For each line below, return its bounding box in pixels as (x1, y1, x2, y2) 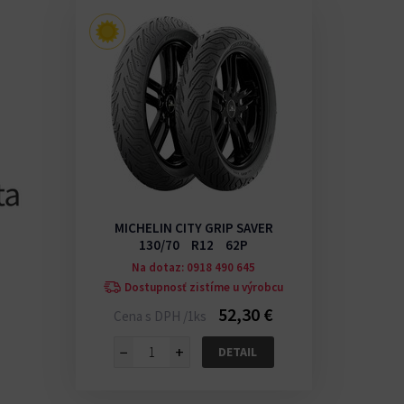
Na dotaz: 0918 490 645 (132, 260, 256, 276)
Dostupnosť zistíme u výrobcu (124, 280, 284, 296)
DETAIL (218, 344, 258, 361)
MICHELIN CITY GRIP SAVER (114, 219, 273, 237)
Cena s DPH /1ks (114, 308, 210, 326)
